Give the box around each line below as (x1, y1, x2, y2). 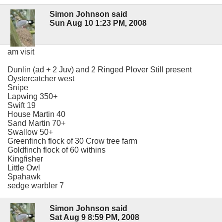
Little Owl (7, 164, 40, 172)
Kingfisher (7, 155, 43, 164)
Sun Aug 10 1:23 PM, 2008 (50, 19, 147, 28)
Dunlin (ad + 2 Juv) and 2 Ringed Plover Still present (7, 65, 192, 74)
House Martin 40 (7, 110, 65, 119)
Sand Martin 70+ (7, 119, 65, 128)
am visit (7, 48, 34, 56)
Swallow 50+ (7, 128, 53, 137)
